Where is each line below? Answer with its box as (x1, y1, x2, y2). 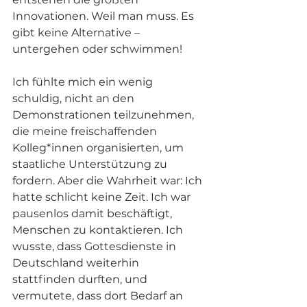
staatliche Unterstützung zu (12, 158, 170, 171)
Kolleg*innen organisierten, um (12, 141, 186, 155)
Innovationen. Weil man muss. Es (12, 10, 197, 23)
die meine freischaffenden (12, 125, 160, 138)
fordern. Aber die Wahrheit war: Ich (12, 174, 205, 188)
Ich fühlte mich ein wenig (12, 75, 156, 89)
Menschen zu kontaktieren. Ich (12, 223, 186, 237)
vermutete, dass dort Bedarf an (12, 289, 186, 303)
